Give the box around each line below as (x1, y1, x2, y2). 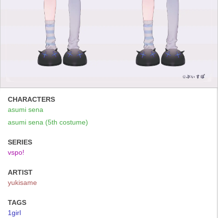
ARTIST (8, 168, 33, 176)
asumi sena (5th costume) (8, 118, 88, 126)
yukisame (8, 178, 37, 186)
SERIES (8, 138, 32, 146)
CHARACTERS (8, 95, 55, 103)
